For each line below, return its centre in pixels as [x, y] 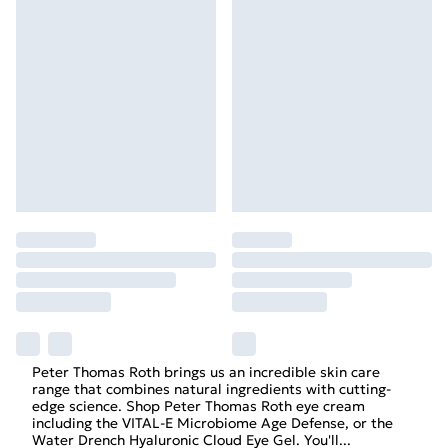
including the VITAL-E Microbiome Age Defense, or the [212, 423]
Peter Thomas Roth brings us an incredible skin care [206, 372]
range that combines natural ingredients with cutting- [211, 389]
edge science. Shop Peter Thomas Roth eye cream [198, 406]
